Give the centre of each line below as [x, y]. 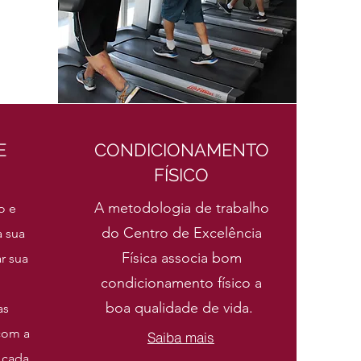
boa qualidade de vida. [181, 308]
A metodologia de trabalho [181, 208]
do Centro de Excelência [181, 233]
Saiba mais [181, 337]
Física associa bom [181, 258]
